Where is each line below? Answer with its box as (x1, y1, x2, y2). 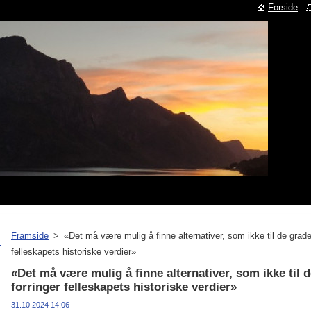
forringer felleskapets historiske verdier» (11, 280, 237, 294)
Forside (268, 2, 298, 12)
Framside (11, 230, 49, 241)
